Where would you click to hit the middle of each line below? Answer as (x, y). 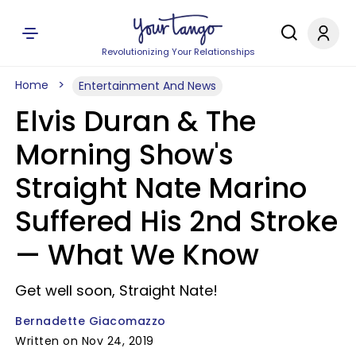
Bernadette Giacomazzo (91, 321)
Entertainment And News (147, 86)
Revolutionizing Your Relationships (178, 52)
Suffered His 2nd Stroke (176, 221)
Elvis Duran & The (135, 121)
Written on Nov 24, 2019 (85, 341)
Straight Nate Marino (161, 188)
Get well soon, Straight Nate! (116, 290)
